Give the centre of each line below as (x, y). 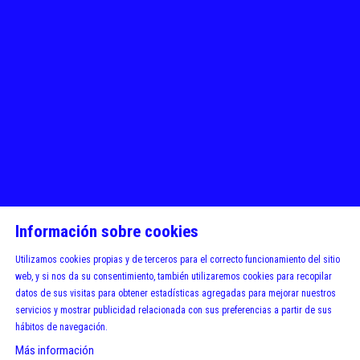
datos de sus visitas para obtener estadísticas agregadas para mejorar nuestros (176, 294)
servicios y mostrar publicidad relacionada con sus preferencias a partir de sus (174, 311)
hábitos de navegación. (62, 327)
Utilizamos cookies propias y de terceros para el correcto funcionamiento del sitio (178, 260)
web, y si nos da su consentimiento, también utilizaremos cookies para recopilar (174, 277)
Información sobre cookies (107, 232)
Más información (55, 351)
